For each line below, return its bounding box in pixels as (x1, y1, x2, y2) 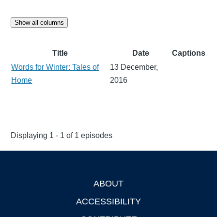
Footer (11, 181, 34, 189)
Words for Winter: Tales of (11, 62, 99, 71)
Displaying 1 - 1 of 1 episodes (11, 131, 113, 139)
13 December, (110, 62, 158, 71)
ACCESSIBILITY (76, 196, 141, 206)
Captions (172, 48, 206, 57)
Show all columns (15, 18, 64, 26)
